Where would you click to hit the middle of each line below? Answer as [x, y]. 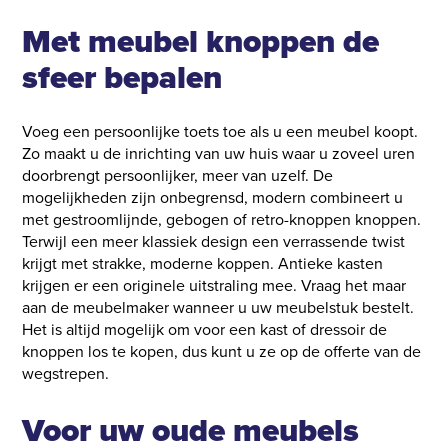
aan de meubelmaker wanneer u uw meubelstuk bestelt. [218, 308]
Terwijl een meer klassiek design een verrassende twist [214, 242]
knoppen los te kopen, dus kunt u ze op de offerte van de [222, 352]
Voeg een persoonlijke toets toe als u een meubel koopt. [220, 132]
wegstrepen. [66, 374]
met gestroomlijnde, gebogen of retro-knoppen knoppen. [222, 220]
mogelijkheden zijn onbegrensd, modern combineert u [213, 198]
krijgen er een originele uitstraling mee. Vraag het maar [214, 286]
